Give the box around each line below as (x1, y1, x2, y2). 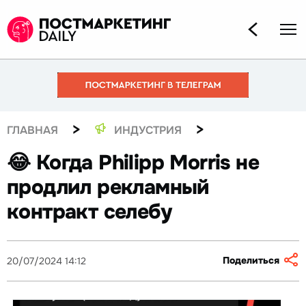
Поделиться (223, 254, 279, 267)
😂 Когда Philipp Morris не (7, 150, 259, 176)
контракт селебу (7, 199, 171, 225)
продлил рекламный (7, 174, 210, 201)
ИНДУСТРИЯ (114, 122, 182, 137)
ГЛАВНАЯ (7, 122, 58, 137)
